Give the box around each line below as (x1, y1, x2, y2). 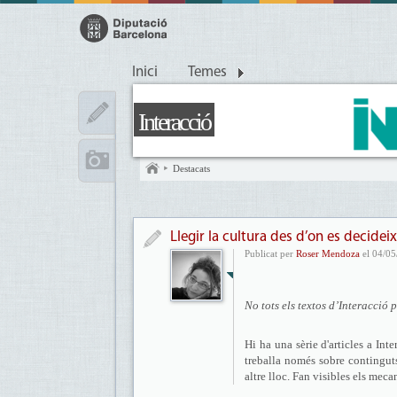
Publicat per (245, 248, 296, 259)
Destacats (173, 163, 210, 174)
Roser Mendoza (296, 248, 360, 259)
